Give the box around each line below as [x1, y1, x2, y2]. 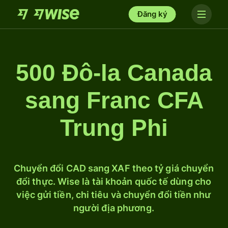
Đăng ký [137, 9, 167, 19]
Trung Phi [60, 115, 168, 141]
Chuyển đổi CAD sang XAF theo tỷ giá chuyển [13, 163, 214, 174]
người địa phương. [73, 203, 154, 213]
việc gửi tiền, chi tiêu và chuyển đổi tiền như [16, 189, 211, 200]
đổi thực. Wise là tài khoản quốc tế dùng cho [16, 176, 211, 187]
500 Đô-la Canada [16, 60, 212, 86]
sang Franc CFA [24, 87, 204, 113]
